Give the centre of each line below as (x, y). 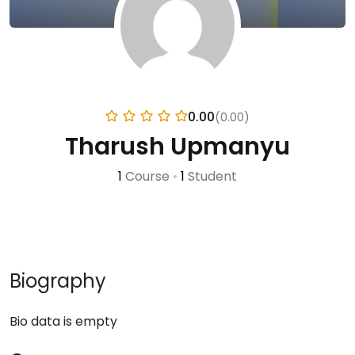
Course (147, 176)
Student (211, 176)
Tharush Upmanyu (177, 147)
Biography (58, 281)
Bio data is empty (63, 321)
